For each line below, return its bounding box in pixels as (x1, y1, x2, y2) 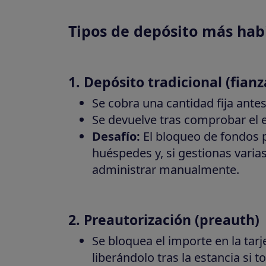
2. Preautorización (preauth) (68, 210, 259, 229)
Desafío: (91, 128, 140, 144)
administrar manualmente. (91, 161, 239, 178)
